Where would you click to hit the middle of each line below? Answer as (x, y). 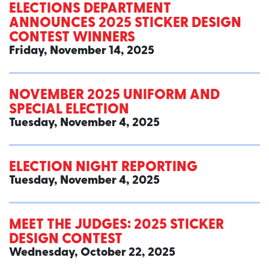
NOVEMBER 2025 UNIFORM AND (114, 96)
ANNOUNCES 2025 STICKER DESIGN (125, 24)
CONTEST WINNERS (72, 38)
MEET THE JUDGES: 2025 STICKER (116, 225)
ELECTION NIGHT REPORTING (103, 168)
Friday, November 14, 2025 (82, 51)
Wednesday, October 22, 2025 (92, 253)
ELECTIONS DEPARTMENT (90, 9)
